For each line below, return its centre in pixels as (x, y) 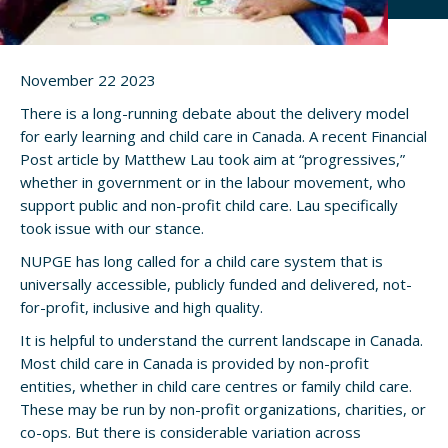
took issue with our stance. (112, 228)
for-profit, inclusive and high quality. (141, 307)
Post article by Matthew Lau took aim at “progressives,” (212, 159)
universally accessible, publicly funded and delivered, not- (216, 284)
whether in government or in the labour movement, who (213, 182)
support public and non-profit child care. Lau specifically (209, 205)
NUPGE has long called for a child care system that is (201, 261)
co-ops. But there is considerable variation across (190, 432)
